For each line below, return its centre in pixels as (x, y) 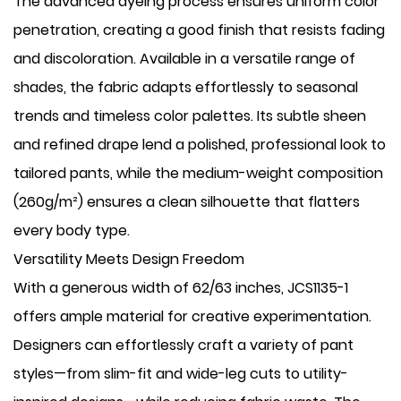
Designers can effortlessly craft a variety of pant (183, 345)
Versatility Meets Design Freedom (129, 259)
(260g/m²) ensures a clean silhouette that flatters (187, 202)
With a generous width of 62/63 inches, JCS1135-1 (181, 288)
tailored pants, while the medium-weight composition (198, 173)
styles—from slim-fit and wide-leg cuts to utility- (181, 374)
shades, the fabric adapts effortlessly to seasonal (186, 87)
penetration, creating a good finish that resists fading (199, 30)
